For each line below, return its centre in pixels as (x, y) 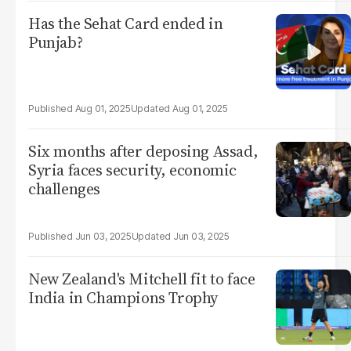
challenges (64, 189)
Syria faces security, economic (132, 170)
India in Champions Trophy (123, 298)
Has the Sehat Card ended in (126, 24)
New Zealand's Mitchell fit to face (142, 279)
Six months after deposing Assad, (143, 151)
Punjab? (56, 42)
